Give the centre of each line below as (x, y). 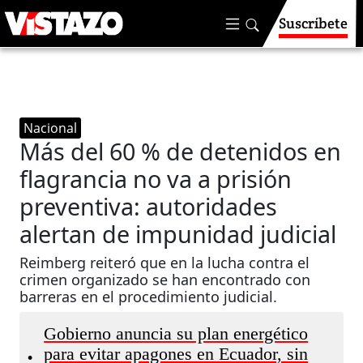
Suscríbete (313, 23)
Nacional (51, 128)
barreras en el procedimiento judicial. (149, 297)
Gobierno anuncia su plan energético (176, 334)
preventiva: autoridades (149, 206)
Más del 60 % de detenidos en (181, 151)
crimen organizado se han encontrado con (165, 280)
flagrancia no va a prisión (156, 179)
